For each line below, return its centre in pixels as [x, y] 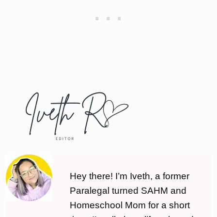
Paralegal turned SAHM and [128, 190]
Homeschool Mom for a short [130, 205]
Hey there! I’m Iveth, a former [130, 176]
